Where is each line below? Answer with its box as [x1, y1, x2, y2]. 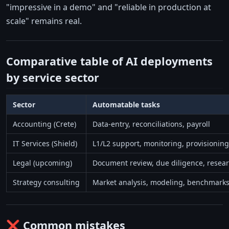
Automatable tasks [93, 100, 160, 110]
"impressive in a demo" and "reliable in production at [6, 1, 211, 13]
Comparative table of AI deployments [6, 53, 213, 68]
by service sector [6, 70, 99, 85]
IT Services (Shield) [13, 139, 77, 149]
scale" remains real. [6, 15, 82, 27]
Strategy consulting [13, 177, 80, 188]
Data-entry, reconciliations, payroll [93, 119, 210, 129]
